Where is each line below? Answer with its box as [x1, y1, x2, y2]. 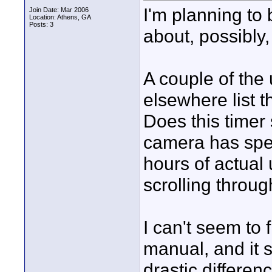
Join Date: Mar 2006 [29, 6, 89, 13]
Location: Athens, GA [29, 13, 91, 21]
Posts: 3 [29, 21, 53, 28]
